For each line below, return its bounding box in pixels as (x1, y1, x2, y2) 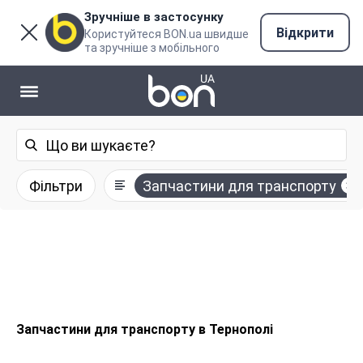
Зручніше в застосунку (84, 10, 224, 24)
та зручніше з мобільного (84, 41, 220, 54)
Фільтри (29, 177, 83, 194)
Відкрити (276, 24, 334, 41)
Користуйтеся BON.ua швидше (84, 28, 249, 41)
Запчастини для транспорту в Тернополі (16, 322, 273, 337)
